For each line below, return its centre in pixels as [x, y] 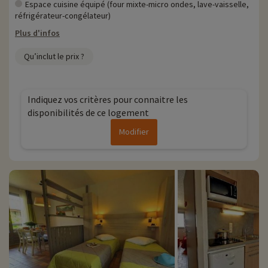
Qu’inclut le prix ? [54, 57]
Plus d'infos [37, 33]
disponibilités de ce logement [88, 113]
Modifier [134, 132]
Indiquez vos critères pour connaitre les [108, 100]
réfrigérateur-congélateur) [63, 16]
